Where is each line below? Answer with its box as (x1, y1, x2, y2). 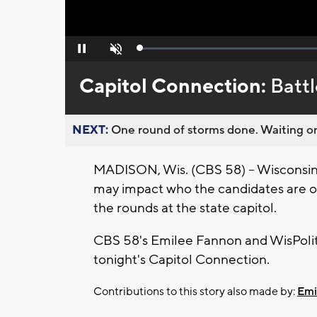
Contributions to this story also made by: (93, 284, 297, 299)
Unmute (99, 47, 129, 58)
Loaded (140, 46, 170, 57)
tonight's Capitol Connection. (93, 251, 272, 269)
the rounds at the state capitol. (93, 200, 279, 217)
